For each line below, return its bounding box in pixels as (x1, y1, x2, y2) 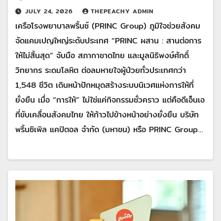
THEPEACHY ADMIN (91, 6, 153, 16)
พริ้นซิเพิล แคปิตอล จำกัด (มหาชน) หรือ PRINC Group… (15, 123, 203, 136)
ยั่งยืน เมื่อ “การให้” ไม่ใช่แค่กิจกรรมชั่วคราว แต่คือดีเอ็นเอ (15, 93, 205, 106)
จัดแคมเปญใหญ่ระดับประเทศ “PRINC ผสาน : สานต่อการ (15, 34, 201, 47)
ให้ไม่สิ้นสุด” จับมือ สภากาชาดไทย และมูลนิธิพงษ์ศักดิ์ (15, 49, 189, 62)
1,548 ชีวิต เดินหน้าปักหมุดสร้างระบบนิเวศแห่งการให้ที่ (15, 78, 194, 91)
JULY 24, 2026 (25, 6, 75, 16)
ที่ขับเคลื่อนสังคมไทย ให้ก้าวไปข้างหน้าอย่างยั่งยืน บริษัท (15, 108, 199, 121)
